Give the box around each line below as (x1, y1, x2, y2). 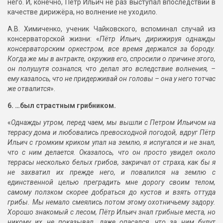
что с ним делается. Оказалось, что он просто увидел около (7, 148, 216, 157)
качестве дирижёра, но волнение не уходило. (7, 8, 157, 16)
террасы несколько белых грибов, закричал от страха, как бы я (7, 158, 216, 167)
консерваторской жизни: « (7, 35, 100, 43)
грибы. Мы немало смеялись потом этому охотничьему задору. (7, 198, 216, 207)
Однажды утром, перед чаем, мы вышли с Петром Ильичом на (11, 118, 216, 127)
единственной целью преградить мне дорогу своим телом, (7, 178, 216, 187)
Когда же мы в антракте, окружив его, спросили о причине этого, (7, 55, 216, 63)
